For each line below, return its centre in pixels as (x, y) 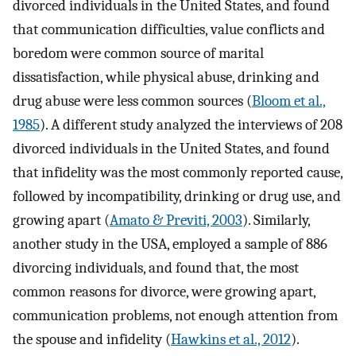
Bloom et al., (289, 101)
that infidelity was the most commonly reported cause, (178, 173)
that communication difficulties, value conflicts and (169, 30)
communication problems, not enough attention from (175, 316)
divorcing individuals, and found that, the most (156, 268)
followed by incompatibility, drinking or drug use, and (177, 197)
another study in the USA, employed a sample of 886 (170, 244)
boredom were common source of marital (138, 54)
